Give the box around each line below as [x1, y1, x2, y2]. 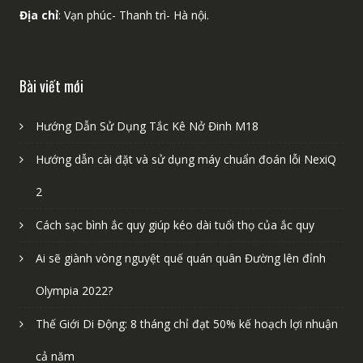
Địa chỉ [19, 6, 58, 23]
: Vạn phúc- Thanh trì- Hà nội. [58, 6, 209, 23]
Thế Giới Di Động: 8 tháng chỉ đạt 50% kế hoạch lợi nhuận [35, 315, 338, 331]
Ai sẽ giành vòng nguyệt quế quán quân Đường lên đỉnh [35, 250, 326, 266]
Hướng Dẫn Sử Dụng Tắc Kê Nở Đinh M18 [35, 117, 258, 134]
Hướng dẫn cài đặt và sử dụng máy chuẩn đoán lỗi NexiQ [35, 151, 336, 167]
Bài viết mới [19, 75, 83, 96]
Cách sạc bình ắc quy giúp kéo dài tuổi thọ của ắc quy [35, 216, 314, 233]
